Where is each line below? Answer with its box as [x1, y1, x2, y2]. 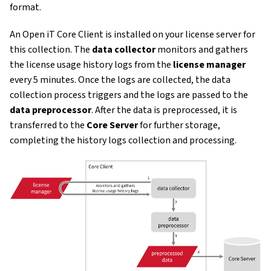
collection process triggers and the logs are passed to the [10, 88, 248, 102]
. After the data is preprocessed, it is [91, 103, 237, 117]
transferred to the [10, 119, 87, 132]
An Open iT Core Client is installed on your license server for [10, 28, 255, 42]
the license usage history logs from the [10, 58, 173, 72]
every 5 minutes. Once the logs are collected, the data [10, 73, 230, 87]
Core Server [87, 119, 138, 132]
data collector [92, 43, 155, 57]
